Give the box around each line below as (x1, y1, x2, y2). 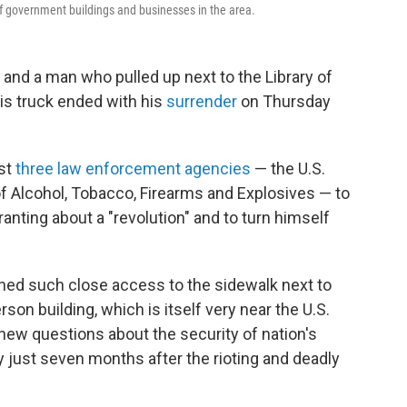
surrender (166, 92, 241, 111)
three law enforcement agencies (15, 159, 251, 178)
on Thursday (241, 92, 331, 111)
